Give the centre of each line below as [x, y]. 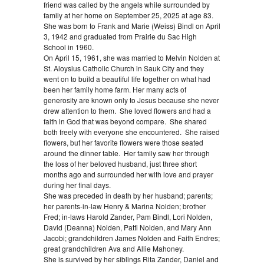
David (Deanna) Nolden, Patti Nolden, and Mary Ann [128, 227]
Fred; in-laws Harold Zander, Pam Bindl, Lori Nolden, [128, 217]
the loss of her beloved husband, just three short [120, 164]
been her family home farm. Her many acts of [115, 90]
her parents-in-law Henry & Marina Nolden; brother [125, 206]
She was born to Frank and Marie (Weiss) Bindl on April [132, 26]
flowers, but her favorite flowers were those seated [123, 143]
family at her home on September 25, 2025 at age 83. [129, 15]
